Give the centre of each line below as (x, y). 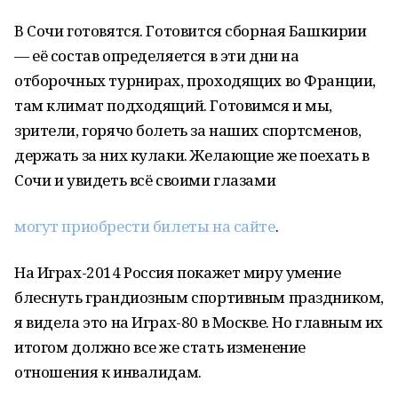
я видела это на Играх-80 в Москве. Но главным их (199, 322)
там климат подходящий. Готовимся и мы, (174, 105)
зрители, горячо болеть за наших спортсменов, (188, 130)
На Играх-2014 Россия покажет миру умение (178, 272)
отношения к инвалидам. (108, 372)
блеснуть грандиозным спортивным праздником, (199, 297)
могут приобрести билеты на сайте (145, 226)
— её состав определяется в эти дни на (157, 56)
